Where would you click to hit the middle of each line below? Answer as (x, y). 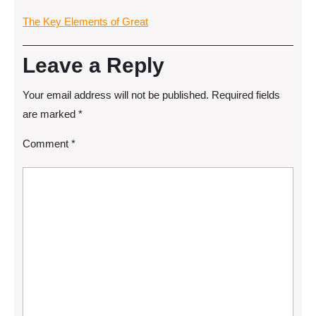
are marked (50, 114)
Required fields (246, 95)
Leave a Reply (93, 65)
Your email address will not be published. (116, 95)
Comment (47, 144)
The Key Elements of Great (85, 22)
